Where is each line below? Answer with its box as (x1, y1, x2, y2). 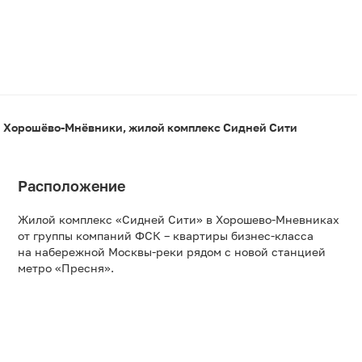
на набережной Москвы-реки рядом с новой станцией (18, 245, 326, 259)
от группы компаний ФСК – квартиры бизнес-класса (18, 229, 314, 243)
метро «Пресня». (18, 261, 114, 276)
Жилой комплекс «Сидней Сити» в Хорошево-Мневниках (18, 213, 339, 227)
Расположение (18, 177, 125, 196)
